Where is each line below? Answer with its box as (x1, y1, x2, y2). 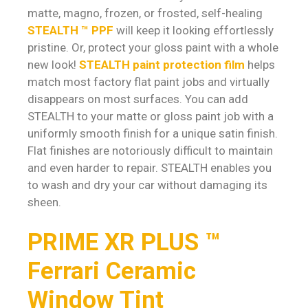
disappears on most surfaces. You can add (27, 91, 248, 106)
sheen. (27, 195, 61, 209)
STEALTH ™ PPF (27, 23, 113, 37)
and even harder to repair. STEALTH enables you (27, 160, 272, 175)
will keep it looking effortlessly (116, 23, 274, 37)
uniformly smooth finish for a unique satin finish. (27, 126, 278, 140)
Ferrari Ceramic (27, 257, 196, 286)
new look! (27, 57, 79, 71)
